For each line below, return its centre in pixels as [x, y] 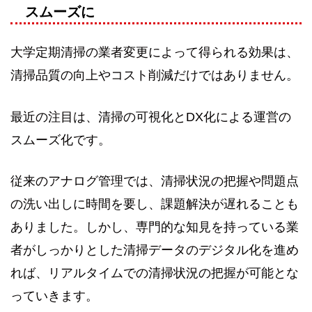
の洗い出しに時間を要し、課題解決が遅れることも [155, 204]
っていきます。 [54, 296]
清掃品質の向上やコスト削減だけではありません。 [155, 76]
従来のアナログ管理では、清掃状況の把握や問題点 [155, 181]
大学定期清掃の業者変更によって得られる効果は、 [155, 53]
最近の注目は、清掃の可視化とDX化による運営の [151, 117]
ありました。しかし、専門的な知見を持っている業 [155, 227]
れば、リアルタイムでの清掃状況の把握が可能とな [155, 273]
